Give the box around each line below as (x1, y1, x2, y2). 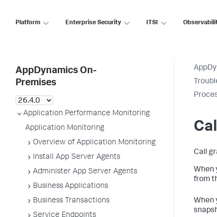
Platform (15, 19, 40, 26)
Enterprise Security (65, 19, 121, 26)
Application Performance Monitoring (23, 110, 150, 118)
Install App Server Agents (33, 154, 120, 161)
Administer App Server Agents (33, 168, 137, 176)
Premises (15, 78, 56, 88)
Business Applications (33, 183, 108, 190)
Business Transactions (33, 197, 109, 205)
